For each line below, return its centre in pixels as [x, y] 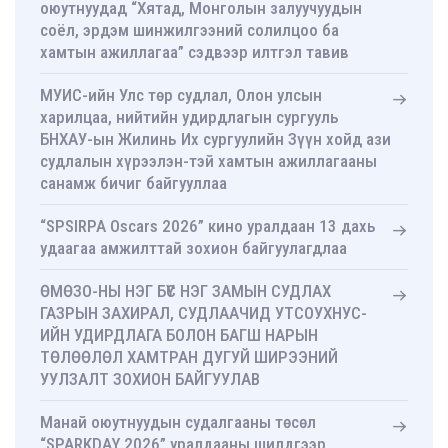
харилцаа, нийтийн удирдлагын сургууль [189, 117]
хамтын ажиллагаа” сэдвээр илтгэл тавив [194, 52]
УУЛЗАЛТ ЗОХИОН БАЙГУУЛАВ [150, 379]
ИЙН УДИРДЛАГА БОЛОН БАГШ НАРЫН [179, 335]
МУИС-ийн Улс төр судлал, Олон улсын [181, 95]
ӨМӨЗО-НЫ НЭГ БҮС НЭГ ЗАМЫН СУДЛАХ [185, 291]
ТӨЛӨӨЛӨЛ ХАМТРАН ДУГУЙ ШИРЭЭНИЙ [189, 357]
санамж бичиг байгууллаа [133, 183]
